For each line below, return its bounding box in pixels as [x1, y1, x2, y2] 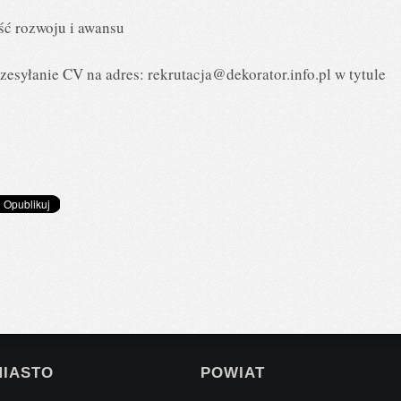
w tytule [331, 63, 386, 84]
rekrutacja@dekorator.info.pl [148, 63, 331, 84]
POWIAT [200, 364, 265, 381]
